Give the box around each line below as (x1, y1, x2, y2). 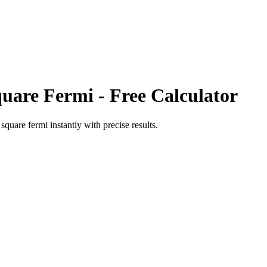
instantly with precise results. (48, 119, 158, 130)
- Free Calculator (94, 85, 238, 107)
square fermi (1, 119, 48, 130)
